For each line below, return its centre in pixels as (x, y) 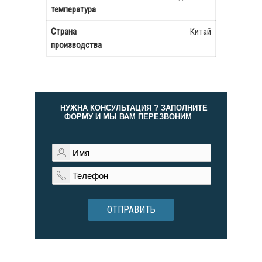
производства (76, 45)
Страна (64, 32)
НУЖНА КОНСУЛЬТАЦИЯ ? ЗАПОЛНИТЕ (134, 108)
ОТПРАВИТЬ (131, 210)
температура (73, 9)
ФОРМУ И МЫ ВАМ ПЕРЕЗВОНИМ (128, 117)
